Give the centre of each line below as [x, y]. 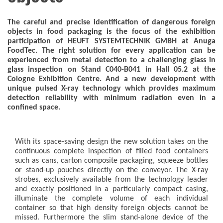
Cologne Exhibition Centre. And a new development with [111, 79]
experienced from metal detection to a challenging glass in [111, 60]
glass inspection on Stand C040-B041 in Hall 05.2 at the [111, 70]
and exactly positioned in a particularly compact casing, [111, 189]
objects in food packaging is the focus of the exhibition [111, 32]
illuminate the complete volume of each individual [111, 199]
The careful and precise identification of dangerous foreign [111, 23]
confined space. [34, 108]
